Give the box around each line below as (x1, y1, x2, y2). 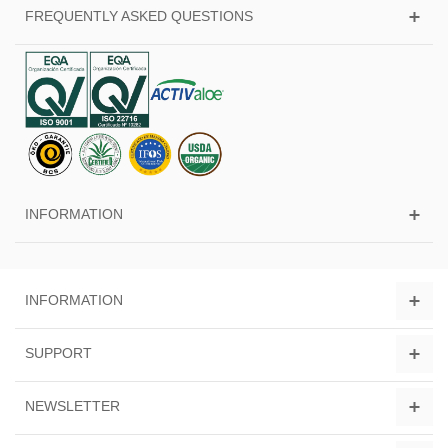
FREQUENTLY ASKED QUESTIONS (25, 7, 253, 24)
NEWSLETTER (25, 397, 120, 414)
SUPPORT (25, 344, 92, 361)
